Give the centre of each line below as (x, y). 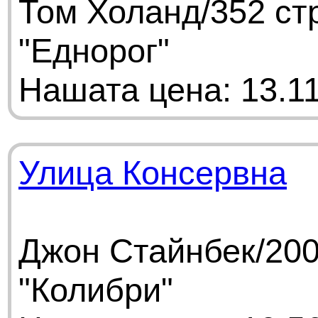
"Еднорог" (94, 51)
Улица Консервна (153, 173)
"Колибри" (96, 290)
